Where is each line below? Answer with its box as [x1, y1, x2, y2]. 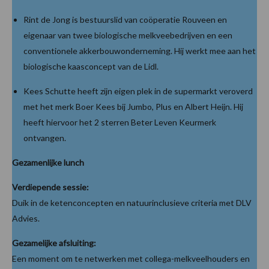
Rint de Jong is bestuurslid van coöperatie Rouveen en [23, 14, 227, 25]
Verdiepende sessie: [12, 181, 89, 192]
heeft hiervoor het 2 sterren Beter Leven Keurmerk [23, 116, 216, 127]
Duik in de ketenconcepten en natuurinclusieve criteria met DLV [12, 197, 252, 208]
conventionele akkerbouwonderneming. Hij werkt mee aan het [23, 45, 256, 56]
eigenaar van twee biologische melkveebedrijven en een [23, 29, 232, 40]
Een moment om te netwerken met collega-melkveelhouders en [12, 253, 250, 264]
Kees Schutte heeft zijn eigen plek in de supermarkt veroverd [23, 85, 253, 96]
